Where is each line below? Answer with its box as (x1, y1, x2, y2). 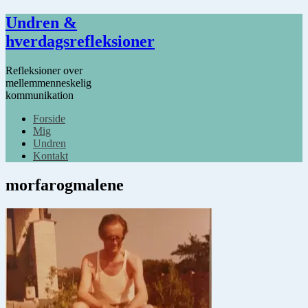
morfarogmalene (5, 175, 124, 194)
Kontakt (33, 149, 68, 162)
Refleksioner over (5, 64, 82, 76)
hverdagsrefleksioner (5, 32, 155, 50)
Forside (33, 112, 65, 124)
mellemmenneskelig (5, 76, 91, 89)
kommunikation (5, 89, 74, 101)
